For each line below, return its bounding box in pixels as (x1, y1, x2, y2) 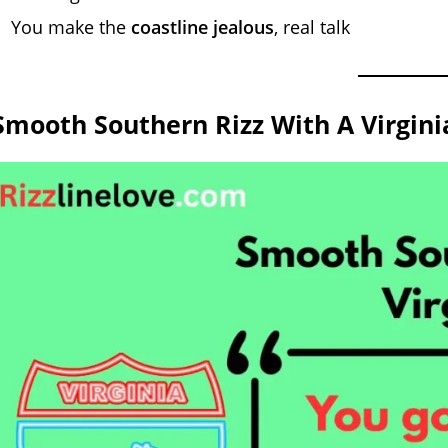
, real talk (274, 14, 350, 39)
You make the (11, 14, 131, 39)
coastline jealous (131, 14, 274, 39)
